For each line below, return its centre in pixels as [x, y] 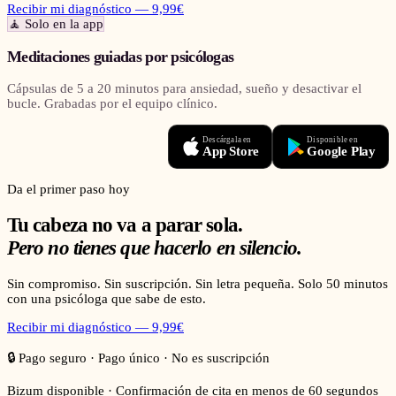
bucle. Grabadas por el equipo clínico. [112, 104]
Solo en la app [64, 24]
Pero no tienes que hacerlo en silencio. [154, 248]
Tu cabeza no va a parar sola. [125, 225]
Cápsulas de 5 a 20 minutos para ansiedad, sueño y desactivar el [184, 89]
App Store [231, 151]
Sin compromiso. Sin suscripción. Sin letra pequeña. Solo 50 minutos [198, 283]
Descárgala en [227, 139]
